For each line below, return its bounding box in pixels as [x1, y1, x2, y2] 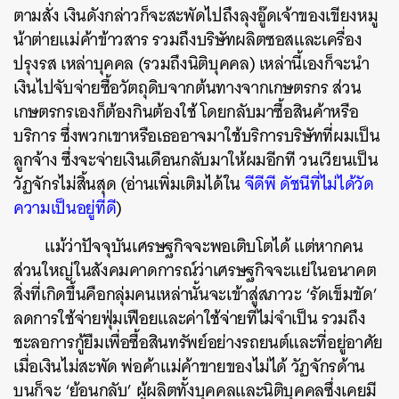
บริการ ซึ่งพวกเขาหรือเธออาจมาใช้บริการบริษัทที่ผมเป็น [13, 121, 380, 151]
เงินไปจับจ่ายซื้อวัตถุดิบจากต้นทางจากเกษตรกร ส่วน [13, 73, 362, 102]
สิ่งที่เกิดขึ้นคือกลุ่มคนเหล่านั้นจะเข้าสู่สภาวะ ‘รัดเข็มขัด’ [13, 280, 378, 309]
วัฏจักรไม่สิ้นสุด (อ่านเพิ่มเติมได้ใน [13, 169, 245, 199]
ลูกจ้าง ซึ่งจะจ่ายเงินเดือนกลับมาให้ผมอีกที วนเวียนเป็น [13, 145, 379, 175]
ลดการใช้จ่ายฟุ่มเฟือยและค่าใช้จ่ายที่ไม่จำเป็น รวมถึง [13, 304, 366, 333]
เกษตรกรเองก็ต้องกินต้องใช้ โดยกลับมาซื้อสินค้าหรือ [13, 97, 359, 126]
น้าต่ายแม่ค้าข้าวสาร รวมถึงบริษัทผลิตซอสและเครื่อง [13, 25, 362, 54]
